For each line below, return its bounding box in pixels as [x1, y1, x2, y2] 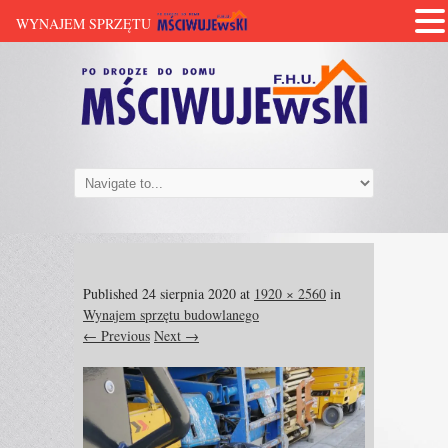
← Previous [83, 326, 150, 345]
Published [83, 284, 142, 303]
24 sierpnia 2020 [142, 284, 236, 303]
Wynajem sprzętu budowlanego [83, 305, 259, 324]
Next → [154, 326, 199, 345]
